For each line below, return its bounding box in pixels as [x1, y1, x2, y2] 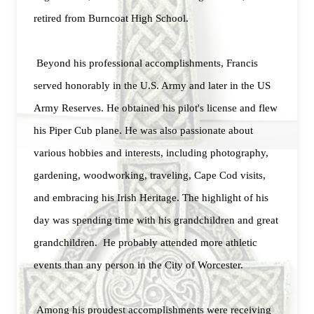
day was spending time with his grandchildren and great [34, 214, 278, 226]
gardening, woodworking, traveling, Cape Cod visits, [34, 170, 266, 181]
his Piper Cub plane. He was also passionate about [34, 125, 253, 136]
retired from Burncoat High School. [34, 13, 189, 24]
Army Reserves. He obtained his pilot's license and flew [34, 102, 278, 114]
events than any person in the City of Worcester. [34, 259, 243, 271]
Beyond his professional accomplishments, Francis [34, 57, 258, 69]
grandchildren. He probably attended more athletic [34, 237, 257, 248]
